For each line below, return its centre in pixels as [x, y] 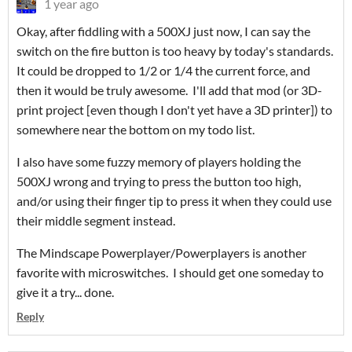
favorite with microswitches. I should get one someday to [170, 273]
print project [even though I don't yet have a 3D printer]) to [174, 110]
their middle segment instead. [96, 221]
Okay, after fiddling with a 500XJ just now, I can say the [163, 31]
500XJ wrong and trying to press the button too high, [159, 181]
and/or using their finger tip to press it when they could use [174, 201]
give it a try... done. [65, 292]
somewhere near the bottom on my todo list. [136, 130]
